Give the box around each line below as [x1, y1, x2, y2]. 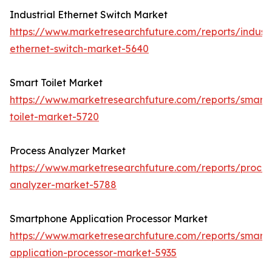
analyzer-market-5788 [10, 178, 117, 191]
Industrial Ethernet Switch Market [10, 8, 168, 21]
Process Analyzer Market [10, 144, 126, 157]
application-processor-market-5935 [10, 246, 177, 259]
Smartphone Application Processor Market [10, 212, 208, 225]
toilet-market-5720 [10, 110, 99, 123]
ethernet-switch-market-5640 [10, 42, 149, 55]
